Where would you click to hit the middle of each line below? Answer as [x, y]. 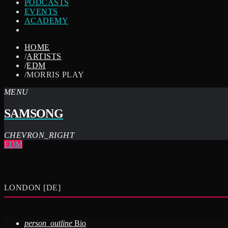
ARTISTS [44, 56]
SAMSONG [34, 113]
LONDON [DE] [33, 187]
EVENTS [41, 11]
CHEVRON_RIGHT [39, 135]
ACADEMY [47, 21]
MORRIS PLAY [55, 75]
